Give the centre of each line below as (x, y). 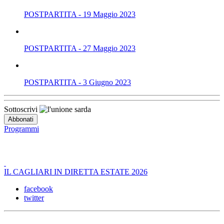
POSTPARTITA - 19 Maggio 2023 (80, 14)
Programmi (21, 128)
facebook (38, 188)
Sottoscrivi (22, 109)
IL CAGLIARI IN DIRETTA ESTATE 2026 (76, 171)
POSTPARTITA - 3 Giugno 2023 (77, 82)
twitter (34, 197)
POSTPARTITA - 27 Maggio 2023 (80, 48)
